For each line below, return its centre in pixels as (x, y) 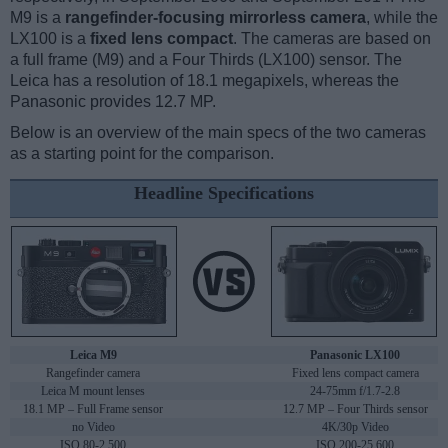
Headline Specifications (224, 193)
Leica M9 (93, 355)
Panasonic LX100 (355, 355)
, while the (402, 18)
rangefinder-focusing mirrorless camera (215, 18)
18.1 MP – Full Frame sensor (93, 409)
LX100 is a (50, 39)
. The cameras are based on (332, 39)
